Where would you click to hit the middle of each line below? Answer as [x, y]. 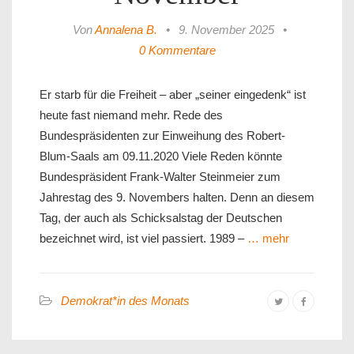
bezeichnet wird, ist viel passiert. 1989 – [142, 239]
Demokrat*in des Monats [125, 301]
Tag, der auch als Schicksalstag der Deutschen [161, 218]
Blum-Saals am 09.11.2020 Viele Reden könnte [161, 156]
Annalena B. [126, 30]
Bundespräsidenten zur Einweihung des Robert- [162, 136]
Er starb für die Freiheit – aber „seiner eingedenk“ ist [173, 95]
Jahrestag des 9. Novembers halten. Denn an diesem [177, 198]
